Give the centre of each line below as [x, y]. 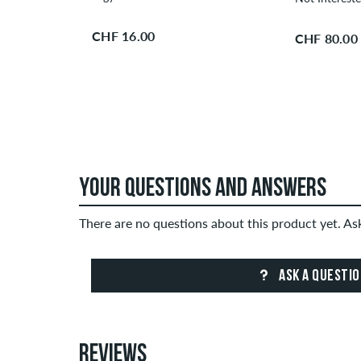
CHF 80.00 [326, 38]
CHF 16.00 [124, 36]
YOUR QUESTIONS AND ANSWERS [203, 190]
